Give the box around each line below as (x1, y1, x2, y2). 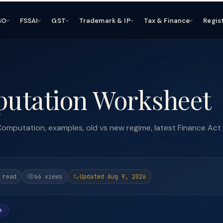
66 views (34, 172, 62, 180)
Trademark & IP (79, 16, 130, 25)
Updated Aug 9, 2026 (80, 172, 146, 180)
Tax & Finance (143, 16, 190, 25)
